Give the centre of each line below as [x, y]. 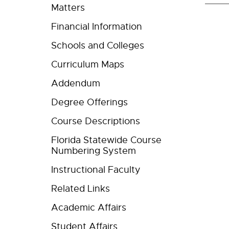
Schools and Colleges [98, 45]
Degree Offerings [89, 102]
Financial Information [97, 27]
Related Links [81, 189]
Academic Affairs [89, 208]
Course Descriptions [96, 121]
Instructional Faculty [96, 170]
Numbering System [94, 151]
